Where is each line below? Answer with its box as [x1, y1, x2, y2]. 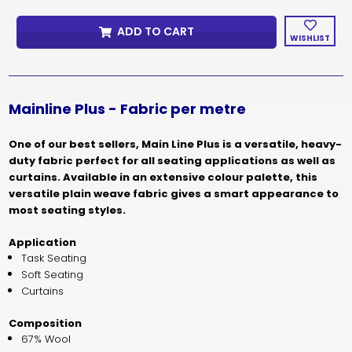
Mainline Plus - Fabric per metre [8, 98, 246, 119]
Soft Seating [21, 266, 84, 282]
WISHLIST [290, 32, 331, 45]
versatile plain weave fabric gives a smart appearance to [8, 185, 339, 201]
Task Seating [21, 250, 87, 266]
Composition [8, 315, 82, 331]
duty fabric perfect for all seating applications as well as [8, 152, 335, 168]
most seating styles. [8, 202, 126, 218]
